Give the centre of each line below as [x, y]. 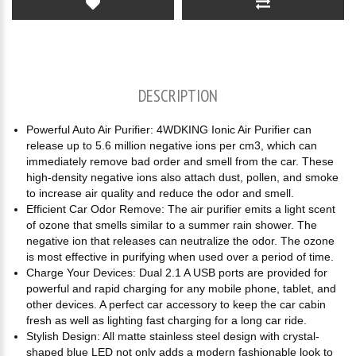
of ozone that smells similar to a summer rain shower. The [172, 225]
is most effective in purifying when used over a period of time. [180, 257]
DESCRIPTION [178, 96]
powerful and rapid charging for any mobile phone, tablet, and [181, 288]
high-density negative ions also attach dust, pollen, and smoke [182, 177]
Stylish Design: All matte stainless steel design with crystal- [173, 336]
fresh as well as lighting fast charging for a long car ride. [166, 320]
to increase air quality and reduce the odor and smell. [160, 193]
